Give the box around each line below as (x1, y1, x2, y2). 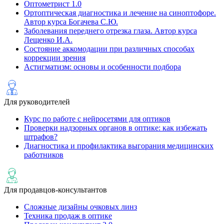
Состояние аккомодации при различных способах (24, 44, 194, 53)
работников (24, 150, 63, 159)
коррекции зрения (24, 53, 85, 62)
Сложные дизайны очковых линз (24, 202, 137, 211)
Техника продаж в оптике (24, 211, 112, 220)
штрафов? (24, 132, 57, 141)
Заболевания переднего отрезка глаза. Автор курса (24, 26, 197, 35)
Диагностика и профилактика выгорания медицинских (24, 141, 213, 150)
